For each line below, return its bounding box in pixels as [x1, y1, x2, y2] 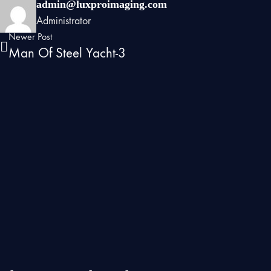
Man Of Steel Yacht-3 [8, 45, 126, 62]
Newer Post [8, 31, 52, 43]
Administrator [36, 15, 91, 28]
